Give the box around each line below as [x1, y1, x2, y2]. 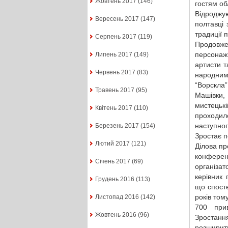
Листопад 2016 [95, 193, 139, 201]
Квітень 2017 [95, 104, 132, 112]
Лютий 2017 [95, 140, 130, 148]
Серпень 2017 [95, 33, 136, 41]
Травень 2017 [95, 87, 134, 94]
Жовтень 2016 [95, 211, 136, 219]
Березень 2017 [95, 122, 139, 130]
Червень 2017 [95, 69, 135, 76]
